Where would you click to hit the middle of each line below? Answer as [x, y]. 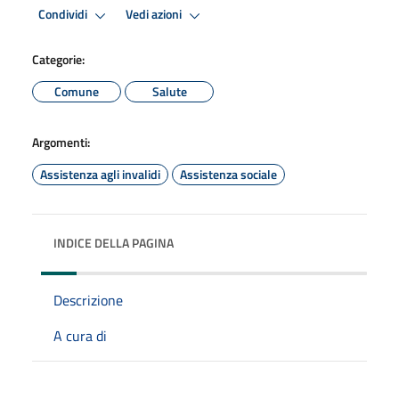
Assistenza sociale [228, 174]
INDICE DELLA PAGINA [114, 242]
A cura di [80, 335]
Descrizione [88, 300]
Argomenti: [61, 142]
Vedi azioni [155, 15]
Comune [77, 91]
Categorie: [58, 59]
